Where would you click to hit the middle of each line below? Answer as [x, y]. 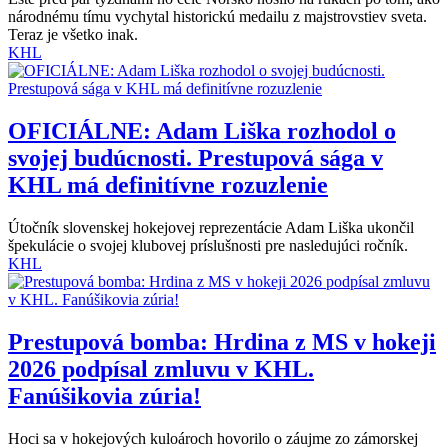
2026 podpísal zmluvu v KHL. [161, 368]
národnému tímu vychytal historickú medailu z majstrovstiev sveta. [217, 16]
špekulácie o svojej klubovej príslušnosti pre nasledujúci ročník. [208, 245]
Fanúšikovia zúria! [104, 395]
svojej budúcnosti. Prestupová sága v [195, 157]
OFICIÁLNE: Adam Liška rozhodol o [202, 130]
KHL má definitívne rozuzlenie [168, 184]
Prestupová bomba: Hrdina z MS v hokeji [222, 341]
